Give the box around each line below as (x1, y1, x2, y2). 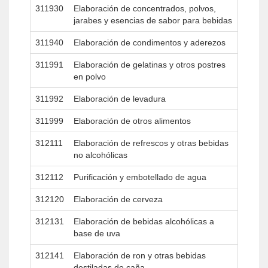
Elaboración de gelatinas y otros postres (74, 60, 226, 69)
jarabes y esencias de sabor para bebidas (74, 16, 232, 25)
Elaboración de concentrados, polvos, (74, 4, 216, 13)
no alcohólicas (74, 150, 127, 160)
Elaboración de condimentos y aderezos (74, 38, 226, 47)
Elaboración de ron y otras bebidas (74, 251, 206, 260)
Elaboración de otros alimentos (74, 116, 191, 126)
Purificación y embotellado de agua (74, 172, 206, 182)
